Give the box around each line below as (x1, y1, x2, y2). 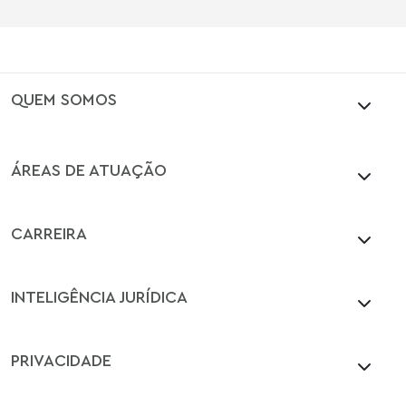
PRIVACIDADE (11, 350, 111, 370)
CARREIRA (11, 223, 87, 243)
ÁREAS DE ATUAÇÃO (11, 159, 167, 179)
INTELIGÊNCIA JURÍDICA (11, 286, 188, 306)
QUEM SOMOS (11, 89, 117, 109)
